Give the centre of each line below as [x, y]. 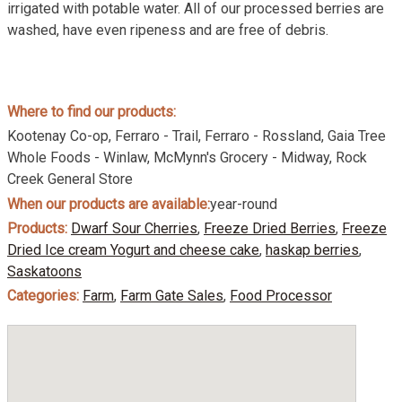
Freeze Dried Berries [270, 228]
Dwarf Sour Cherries [134, 228]
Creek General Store [70, 179]
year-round [244, 204]
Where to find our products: [92, 112]
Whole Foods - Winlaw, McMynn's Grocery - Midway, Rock [187, 158]
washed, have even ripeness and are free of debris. [168, 30]
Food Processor [281, 295]
